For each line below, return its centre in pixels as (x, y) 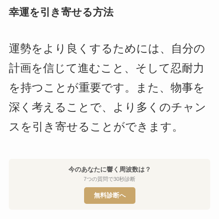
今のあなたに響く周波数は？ (109, 170)
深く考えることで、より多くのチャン (107, 108)
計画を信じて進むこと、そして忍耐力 (106, 68)
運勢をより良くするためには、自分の (107, 49)
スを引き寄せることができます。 (96, 127)
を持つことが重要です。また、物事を (107, 88)
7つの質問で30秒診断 (109, 179)
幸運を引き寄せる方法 (61, 12)
